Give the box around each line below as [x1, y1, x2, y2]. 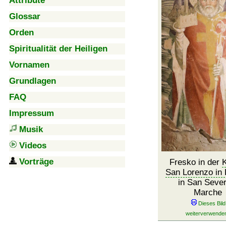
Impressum [9, 108, 54, 118]
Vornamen [9, 60, 49, 70]
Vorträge [19, 157, 53, 166]
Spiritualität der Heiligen [9, 44, 107, 53]
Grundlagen [9, 76, 56, 86]
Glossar [9, 12, 40, 21]
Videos [19, 141, 46, 150]
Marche [194, 188, 222, 197]
